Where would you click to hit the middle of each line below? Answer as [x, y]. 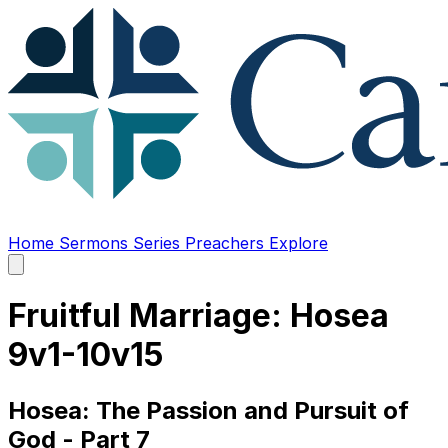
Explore [298, 243]
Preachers [227, 243]
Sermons [96, 243]
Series [159, 243]
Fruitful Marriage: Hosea [198, 316]
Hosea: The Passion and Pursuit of [208, 410]
